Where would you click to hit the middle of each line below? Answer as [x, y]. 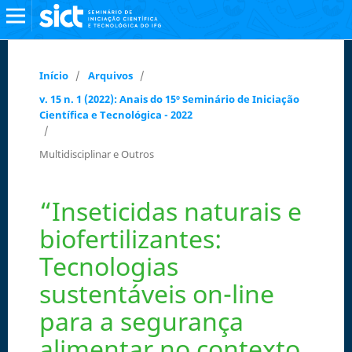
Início [53, 75]
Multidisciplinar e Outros [96, 154]
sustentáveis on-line [156, 293]
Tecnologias [108, 266]
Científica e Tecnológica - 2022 [115, 114]
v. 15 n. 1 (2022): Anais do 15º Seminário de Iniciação [169, 99]
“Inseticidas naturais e [170, 211]
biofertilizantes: [130, 238]
